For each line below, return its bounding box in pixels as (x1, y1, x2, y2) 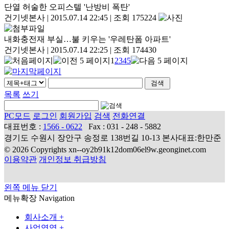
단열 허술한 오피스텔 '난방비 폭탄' (4, 3, 130, 12)
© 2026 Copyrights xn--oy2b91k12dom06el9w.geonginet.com (4, 145, 206, 154)
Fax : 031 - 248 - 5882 (88, 122, 161, 131)
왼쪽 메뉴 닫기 (4, 183, 57, 192)
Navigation (39, 194, 75, 203)
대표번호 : (4, 122, 43, 131)
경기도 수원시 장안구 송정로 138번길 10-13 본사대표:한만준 (4, 133, 221, 143)
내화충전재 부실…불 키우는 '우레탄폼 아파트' (4, 35, 171, 44)
